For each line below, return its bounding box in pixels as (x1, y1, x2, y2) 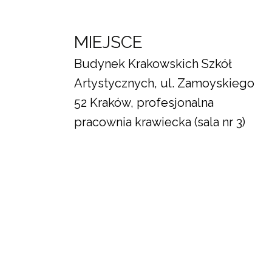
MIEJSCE (74, 32, 143, 52)
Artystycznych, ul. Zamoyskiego (74, 76, 254, 90)
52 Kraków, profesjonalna (74, 95, 214, 110)
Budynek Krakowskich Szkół (74, 56, 232, 71)
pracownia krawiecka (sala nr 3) (74, 115, 245, 129)
